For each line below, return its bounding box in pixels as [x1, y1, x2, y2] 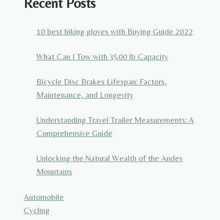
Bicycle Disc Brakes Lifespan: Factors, [36, 76, 167, 86]
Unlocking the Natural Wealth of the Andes [36, 153, 183, 163]
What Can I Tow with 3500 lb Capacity [36, 51, 168, 61]
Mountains [36, 166, 72, 176]
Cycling [24, 205, 50, 216]
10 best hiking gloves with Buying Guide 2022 [36, 26, 193, 36]
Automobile [24, 192, 64, 202]
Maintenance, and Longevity [36, 89, 134, 100]
